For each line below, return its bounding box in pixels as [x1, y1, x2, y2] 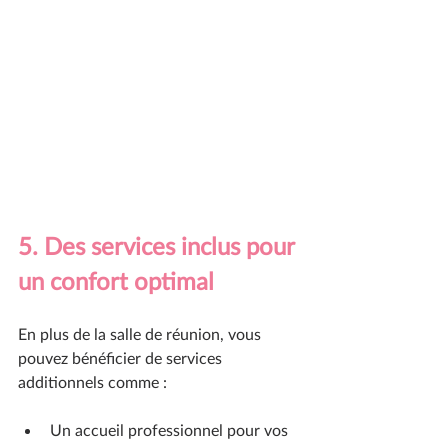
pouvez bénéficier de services [18, 348, 226, 368]
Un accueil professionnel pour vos [50, 420, 292, 440]
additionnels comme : [18, 372, 167, 392]
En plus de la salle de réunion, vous [18, 324, 265, 344]
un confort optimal [18, 266, 214, 296]
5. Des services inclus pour [18, 231, 300, 261]
